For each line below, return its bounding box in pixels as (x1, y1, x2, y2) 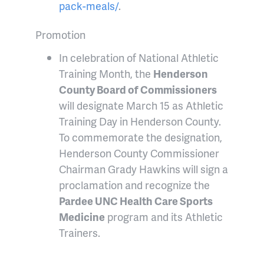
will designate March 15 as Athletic (59, 98, 223, 113)
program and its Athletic (105, 209, 223, 225)
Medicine (59, 209, 105, 225)
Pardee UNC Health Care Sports (59, 193, 213, 209)
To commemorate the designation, (59, 130, 222, 145)
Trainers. (59, 225, 100, 240)
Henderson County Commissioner (59, 146, 219, 161)
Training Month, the (59, 66, 153, 81)
